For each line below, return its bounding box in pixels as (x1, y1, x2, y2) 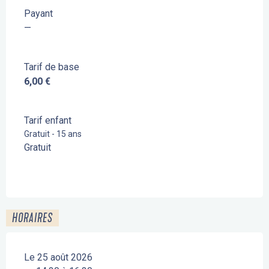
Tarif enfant (24, 114, 71, 126)
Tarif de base (24, 61, 79, 73)
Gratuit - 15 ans (24, 128, 82, 139)
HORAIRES (12, 210, 53, 225)
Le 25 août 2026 (24, 251, 92, 263)
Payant (24, 7, 53, 19)
